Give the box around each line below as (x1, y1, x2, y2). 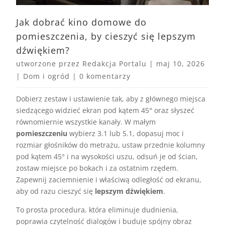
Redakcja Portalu (82, 59, 147, 69)
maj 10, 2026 (156, 59, 205, 69)
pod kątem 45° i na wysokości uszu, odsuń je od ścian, (16, 152, 198, 162)
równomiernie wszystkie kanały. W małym (16, 117, 156, 127)
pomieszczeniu (16, 129, 68, 139)
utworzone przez (16, 59, 83, 69)
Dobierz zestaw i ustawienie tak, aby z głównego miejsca (16, 94, 206, 104)
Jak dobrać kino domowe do (16, 16, 147, 29)
